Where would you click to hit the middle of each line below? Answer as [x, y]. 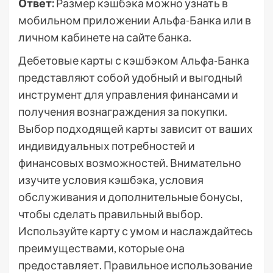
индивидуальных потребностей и [107, 146]
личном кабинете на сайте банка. [105, 37]
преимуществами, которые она [101, 248]
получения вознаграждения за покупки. [123, 112]
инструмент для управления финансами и [128, 94]
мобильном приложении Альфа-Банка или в [135, 20]
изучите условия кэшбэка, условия [111, 180]
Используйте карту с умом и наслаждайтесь [136, 231]
